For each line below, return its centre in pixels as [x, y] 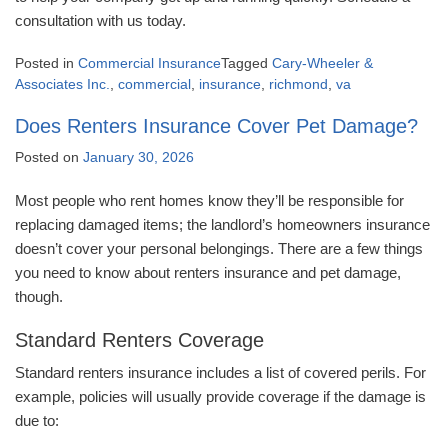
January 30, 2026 [138, 157]
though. [41, 297]
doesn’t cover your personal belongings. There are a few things [219, 249]
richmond [298, 84]
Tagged [246, 63]
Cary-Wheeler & [322, 63]
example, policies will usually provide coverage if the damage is [220, 397]
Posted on [49, 157]
